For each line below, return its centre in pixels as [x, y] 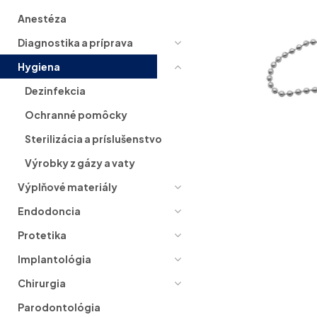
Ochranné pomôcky [76, 114]
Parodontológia [59, 307]
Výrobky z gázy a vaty [80, 162]
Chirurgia [42, 283]
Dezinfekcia [55, 90]
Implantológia [54, 259]
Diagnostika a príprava [75, 42]
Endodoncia [49, 211]
